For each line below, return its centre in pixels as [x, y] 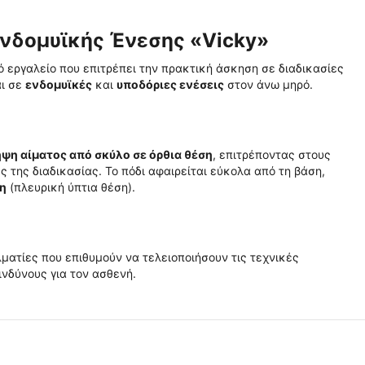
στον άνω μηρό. [268, 84]
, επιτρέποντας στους [272, 154]
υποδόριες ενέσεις [170, 84]
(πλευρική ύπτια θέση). [71, 187]
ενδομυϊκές [59, 84]
